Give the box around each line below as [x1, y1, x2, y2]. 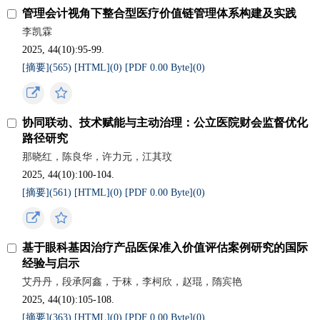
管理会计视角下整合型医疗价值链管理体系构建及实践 [22, 7, 297, 19]
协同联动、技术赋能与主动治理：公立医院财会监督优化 [22, 116, 309, 129]
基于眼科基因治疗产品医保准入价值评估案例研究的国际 [22, 241, 309, 254]
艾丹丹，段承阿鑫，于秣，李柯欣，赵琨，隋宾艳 [22, 276, 243, 287]
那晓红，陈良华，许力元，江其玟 [22, 151, 173, 162]
